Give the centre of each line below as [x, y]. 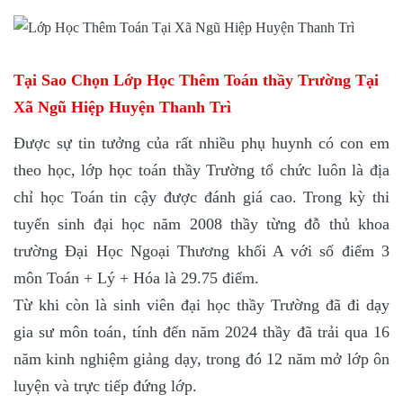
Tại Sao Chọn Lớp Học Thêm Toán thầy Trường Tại [196, 80]
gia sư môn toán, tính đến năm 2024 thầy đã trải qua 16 [201, 332]
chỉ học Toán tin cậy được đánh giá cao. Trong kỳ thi [201, 197]
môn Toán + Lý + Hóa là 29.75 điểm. [136, 278]
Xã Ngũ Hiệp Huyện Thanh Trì [122, 107]
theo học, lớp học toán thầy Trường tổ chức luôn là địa [201, 170]
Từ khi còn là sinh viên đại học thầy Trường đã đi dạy [201, 305]
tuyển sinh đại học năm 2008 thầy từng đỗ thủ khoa [201, 224]
